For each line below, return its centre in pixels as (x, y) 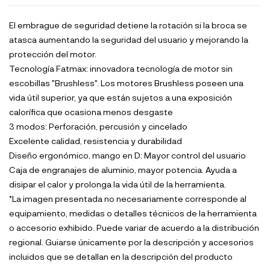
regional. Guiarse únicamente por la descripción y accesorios (131, 242)
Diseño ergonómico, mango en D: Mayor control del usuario (127, 155)
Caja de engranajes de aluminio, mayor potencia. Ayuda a (123, 169)
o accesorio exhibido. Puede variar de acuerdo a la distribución (134, 227)
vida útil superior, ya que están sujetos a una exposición (121, 97)
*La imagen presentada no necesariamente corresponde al (128, 198)
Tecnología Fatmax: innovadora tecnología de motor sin (121, 68)
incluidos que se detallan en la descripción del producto (121, 256)
